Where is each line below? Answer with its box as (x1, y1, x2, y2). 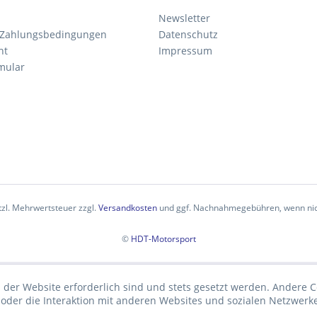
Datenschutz (158, 28, 218, 41)
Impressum (158, 44, 212, 57)
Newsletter (158, 11, 210, 25)
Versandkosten (98, 202, 157, 214)
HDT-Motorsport (130, 233, 196, 246)
